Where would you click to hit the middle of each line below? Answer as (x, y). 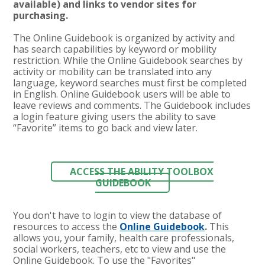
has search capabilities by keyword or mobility (115, 49)
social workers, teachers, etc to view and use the (120, 249)
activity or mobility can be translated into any (113, 71)
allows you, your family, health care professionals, (124, 237)
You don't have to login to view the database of (118, 215)
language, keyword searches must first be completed (130, 83)
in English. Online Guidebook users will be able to (122, 94)
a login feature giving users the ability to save (115, 116)
